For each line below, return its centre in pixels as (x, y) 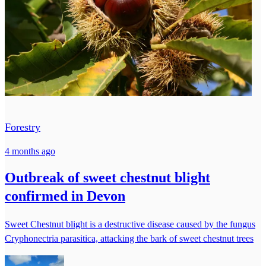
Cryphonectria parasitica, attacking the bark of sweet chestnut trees (129, 238)
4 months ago (30, 151)
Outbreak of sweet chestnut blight (107, 177)
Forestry (23, 127)
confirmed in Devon (65, 196)
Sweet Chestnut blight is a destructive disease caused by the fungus (130, 224)
